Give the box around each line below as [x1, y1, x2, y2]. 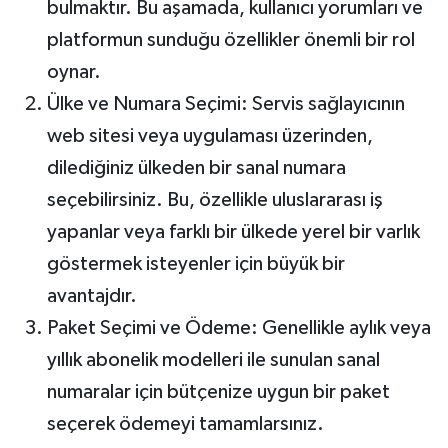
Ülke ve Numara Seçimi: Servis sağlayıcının [46, 94, 405, 115]
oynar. [46, 62, 101, 83]
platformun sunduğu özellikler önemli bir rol [46, 30, 415, 51]
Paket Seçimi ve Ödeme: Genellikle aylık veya [46, 318, 431, 339]
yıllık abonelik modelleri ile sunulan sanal [46, 350, 380, 371]
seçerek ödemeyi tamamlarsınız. [46, 414, 324, 435]
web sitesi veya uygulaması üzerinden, [46, 126, 373, 147]
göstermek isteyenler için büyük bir [46, 254, 345, 275]
